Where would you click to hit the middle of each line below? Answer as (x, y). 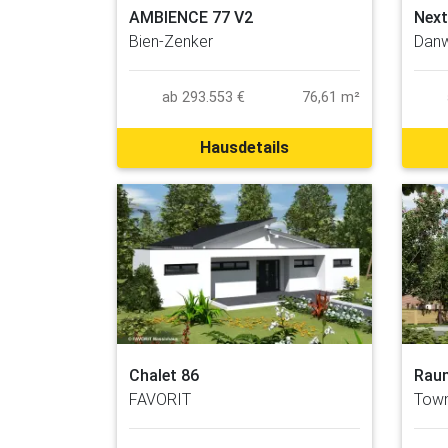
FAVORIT (160, 399)
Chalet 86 (164, 375)
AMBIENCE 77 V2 (191, 18)
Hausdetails (244, 148)
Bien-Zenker (171, 42)
